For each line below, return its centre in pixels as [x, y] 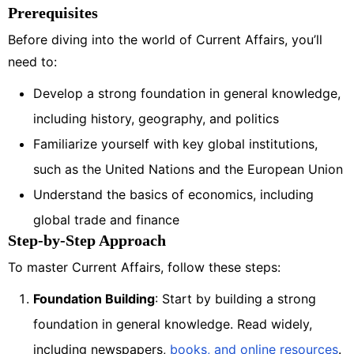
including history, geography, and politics [156, 118]
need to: [32, 61]
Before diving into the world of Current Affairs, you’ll [165, 39]
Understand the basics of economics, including [173, 194]
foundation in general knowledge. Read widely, [173, 324]
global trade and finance [106, 219]
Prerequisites [53, 12]
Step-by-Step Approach [87, 240]
